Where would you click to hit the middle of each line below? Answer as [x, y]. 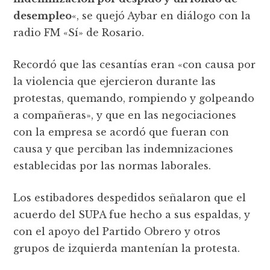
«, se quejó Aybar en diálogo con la [162, 15]
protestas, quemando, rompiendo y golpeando [134, 98]
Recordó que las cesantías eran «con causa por [135, 64]
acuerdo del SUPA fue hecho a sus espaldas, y [132, 214]
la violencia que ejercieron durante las [115, 81]
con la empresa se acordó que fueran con [121, 132]
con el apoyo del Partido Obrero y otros [117, 231]
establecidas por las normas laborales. [112, 165]
